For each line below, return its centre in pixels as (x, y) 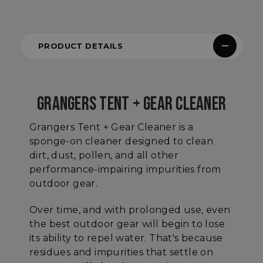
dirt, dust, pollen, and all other (104, 155)
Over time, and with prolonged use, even (130, 210)
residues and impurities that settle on (122, 252)
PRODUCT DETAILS (80, 45)
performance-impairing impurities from (125, 169)
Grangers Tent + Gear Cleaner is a (112, 127)
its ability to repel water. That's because (126, 238)
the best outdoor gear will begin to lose (127, 224)
